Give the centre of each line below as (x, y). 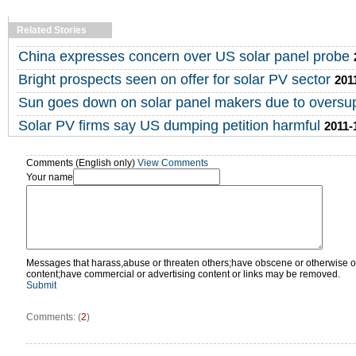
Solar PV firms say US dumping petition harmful (169, 125)
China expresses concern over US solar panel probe (184, 56)
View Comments (173, 163)
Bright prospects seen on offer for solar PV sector (174, 79)
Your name (50, 177)
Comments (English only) (82, 163)
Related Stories (52, 30)
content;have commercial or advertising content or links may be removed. (183, 274)
